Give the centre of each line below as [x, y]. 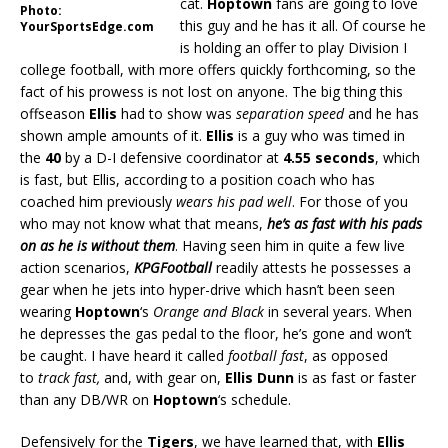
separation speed [290, 113]
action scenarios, [77, 267]
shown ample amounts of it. [111, 135]
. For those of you [350, 201]
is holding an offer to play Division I [293, 47]
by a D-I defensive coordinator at [172, 157]
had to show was [176, 113]
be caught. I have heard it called [124, 355]
